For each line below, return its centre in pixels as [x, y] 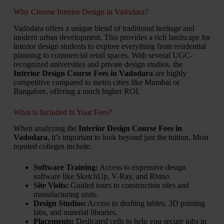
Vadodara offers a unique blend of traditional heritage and [104, 28]
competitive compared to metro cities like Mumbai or [96, 82]
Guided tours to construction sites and [128, 185]
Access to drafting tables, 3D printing [145, 203]
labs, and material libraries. [75, 212]
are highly [169, 73]
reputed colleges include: [52, 146]
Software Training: [65, 167]
